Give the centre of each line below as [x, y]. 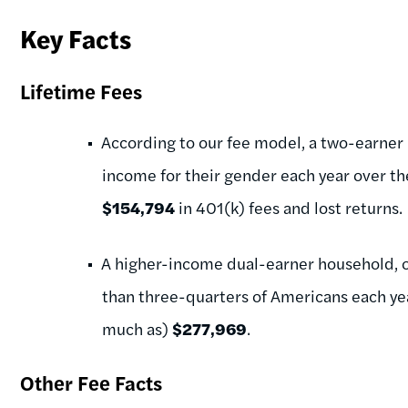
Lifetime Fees [82, 91]
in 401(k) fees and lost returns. [289, 207]
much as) [138, 328]
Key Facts [76, 38]
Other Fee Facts [92, 382]
